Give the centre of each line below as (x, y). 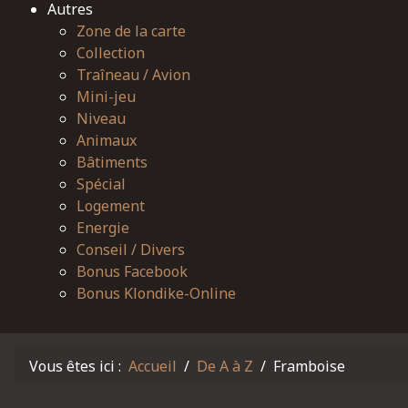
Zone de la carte (131, 31)
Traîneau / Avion (133, 75)
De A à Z (225, 366)
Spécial (101, 184)
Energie (103, 228)
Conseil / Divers (131, 250)
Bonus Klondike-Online (156, 293)
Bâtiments (112, 162)
